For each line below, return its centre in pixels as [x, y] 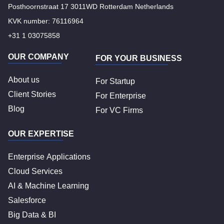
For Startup [115, 81]
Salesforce [27, 200]
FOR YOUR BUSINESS [139, 58]
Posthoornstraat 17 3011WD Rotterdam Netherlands [91, 6]
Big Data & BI [32, 214]
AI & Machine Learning [48, 185]
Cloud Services [35, 171]
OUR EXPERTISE [41, 133]
